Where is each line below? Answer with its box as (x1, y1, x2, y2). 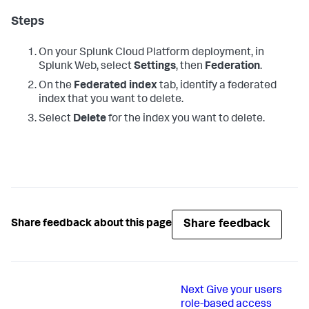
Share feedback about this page (11, 219, 172, 230)
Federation (205, 61, 260, 72)
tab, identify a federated (157, 80, 277, 92)
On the (39, 80, 74, 92)
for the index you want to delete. (106, 113, 265, 125)
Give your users (206, 285, 283, 297)
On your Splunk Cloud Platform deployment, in (39, 47, 264, 59)
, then (176, 61, 205, 72)
